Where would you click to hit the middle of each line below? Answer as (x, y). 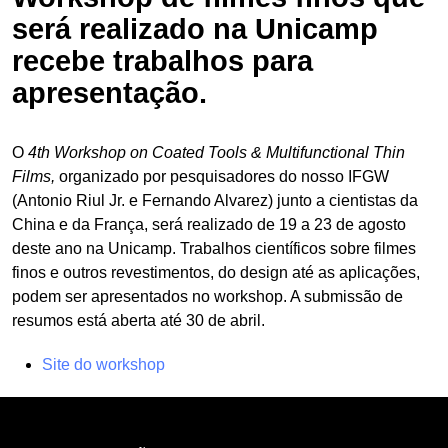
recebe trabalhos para (162, 61)
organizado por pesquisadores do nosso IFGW (224, 176)
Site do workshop (103, 364)
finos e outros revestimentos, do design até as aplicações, (216, 272)
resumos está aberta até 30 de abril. (138, 320)
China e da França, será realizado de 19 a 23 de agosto (209, 224)
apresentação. (109, 93)
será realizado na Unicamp (195, 29)
